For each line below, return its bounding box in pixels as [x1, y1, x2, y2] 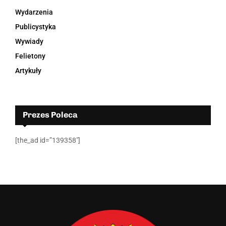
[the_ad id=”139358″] [15, 136, 80, 145]
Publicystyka [15, 23, 56, 31]
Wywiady [15, 37, 43, 46]
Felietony [15, 52, 45, 61]
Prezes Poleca [23, 110, 78, 120]
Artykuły [15, 67, 41, 75]
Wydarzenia [15, 8, 53, 17]
